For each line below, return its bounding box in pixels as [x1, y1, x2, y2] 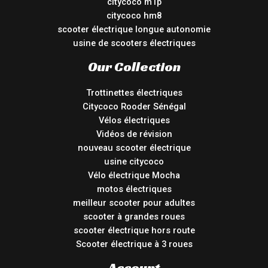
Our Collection [87, 57, 181, 75]
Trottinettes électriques [86, 87, 182, 98]
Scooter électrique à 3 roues [75, 238, 193, 249]
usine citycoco [104, 156, 164, 167]
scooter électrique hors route [73, 224, 195, 236]
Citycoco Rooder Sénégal [82, 100, 186, 112]
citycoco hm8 [106, 10, 162, 21]
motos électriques [96, 183, 172, 194]
